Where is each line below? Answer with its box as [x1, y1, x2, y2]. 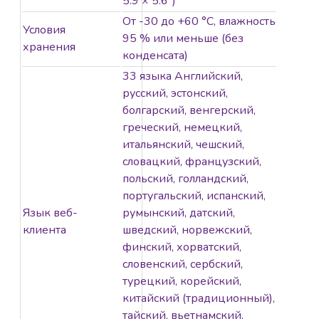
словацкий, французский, [122, 154, 261, 170]
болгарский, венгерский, [122, 103, 256, 119]
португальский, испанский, [122, 188, 266, 204]
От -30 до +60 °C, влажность [122, 14, 276, 30]
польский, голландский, [122, 171, 249, 187]
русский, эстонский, [122, 85, 228, 102]
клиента [23, 222, 66, 239]
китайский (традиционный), [122, 291, 275, 307]
